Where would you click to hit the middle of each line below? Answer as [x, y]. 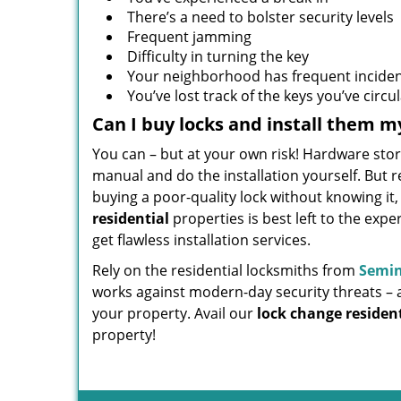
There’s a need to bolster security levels [260, 17]
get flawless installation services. [201, 240]
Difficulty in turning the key [218, 56]
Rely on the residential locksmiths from [226, 270]
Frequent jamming [189, 37]
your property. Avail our [175, 313]
